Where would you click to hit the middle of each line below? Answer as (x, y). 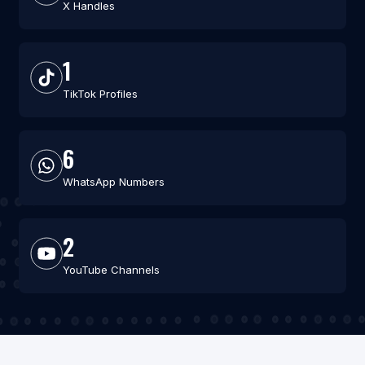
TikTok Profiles (100, 94)
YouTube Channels (111, 270)
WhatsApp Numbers (113, 182)
